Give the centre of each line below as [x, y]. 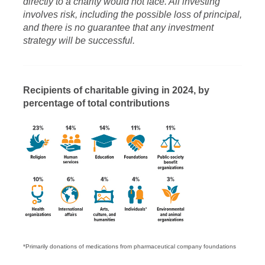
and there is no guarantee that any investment [118, 28]
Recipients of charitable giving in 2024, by [116, 90]
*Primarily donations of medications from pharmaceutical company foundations [130, 246]
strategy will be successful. [79, 41]
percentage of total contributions [96, 103]
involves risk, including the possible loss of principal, [132, 14]
